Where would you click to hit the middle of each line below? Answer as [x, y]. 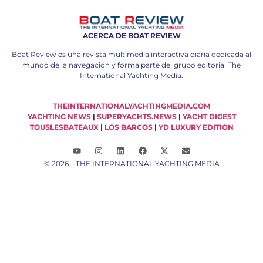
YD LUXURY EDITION [196, 127]
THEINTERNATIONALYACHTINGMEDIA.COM [131, 106]
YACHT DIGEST [209, 117]
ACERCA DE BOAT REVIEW [131, 35]
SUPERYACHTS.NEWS [136, 117]
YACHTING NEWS [59, 117]
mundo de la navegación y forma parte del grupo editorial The [131, 65]
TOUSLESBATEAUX [64, 127]
